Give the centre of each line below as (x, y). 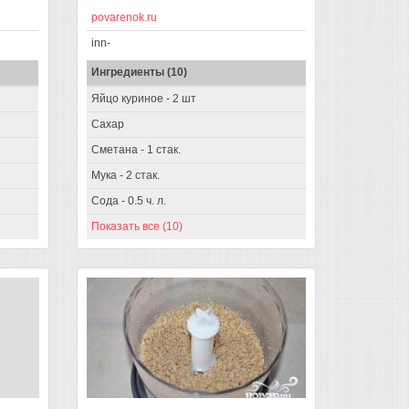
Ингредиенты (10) (139, 72)
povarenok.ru (124, 17)
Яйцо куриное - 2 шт (143, 98)
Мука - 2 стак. (125, 175)
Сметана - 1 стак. (136, 149)
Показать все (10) (136, 226)
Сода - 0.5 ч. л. (128, 200)
